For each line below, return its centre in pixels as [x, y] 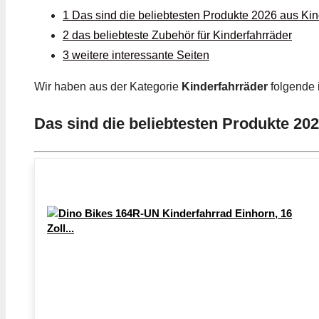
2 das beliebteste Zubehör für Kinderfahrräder [177, 36]
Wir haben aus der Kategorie [108, 87]
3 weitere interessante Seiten [136, 56]
